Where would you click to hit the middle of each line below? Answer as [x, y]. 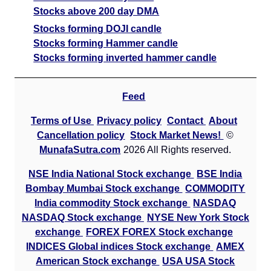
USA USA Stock [199, 261]
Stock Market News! [177, 135]
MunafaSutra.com [80, 150]
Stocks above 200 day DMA [96, 11]
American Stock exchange [98, 261]
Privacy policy [129, 121]
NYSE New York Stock [198, 218]
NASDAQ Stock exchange [83, 218]
